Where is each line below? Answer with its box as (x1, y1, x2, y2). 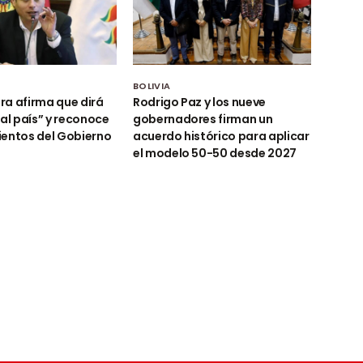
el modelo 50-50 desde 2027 (132, 145, 297, 162)
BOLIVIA (132, 79, 171, 93)
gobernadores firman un (132, 111, 273, 128)
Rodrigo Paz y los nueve (132, 94, 266, 111)
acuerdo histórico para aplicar (132, 128, 310, 145)
